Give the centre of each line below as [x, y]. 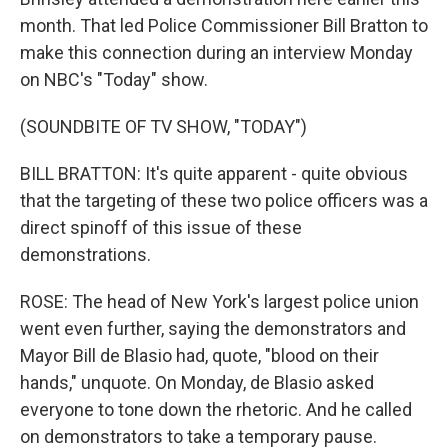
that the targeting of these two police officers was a [224, 200]
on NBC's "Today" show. [114, 79]
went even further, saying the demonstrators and [213, 328]
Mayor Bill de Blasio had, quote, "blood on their [199, 355]
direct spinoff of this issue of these [161, 227]
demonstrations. [85, 254]
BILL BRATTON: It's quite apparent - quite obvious [214, 173]
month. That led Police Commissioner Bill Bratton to [224, 25]
